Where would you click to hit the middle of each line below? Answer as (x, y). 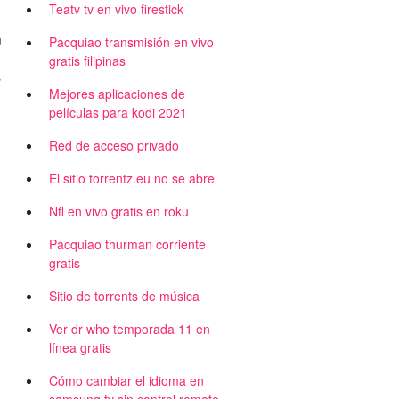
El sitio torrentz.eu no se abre (132, 178)
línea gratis (80, 347)
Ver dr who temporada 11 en (130, 329)
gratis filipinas (87, 61)
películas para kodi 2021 (118, 112)
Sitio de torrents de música (124, 296)
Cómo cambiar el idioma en (126, 380)
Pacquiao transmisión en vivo (131, 42)
